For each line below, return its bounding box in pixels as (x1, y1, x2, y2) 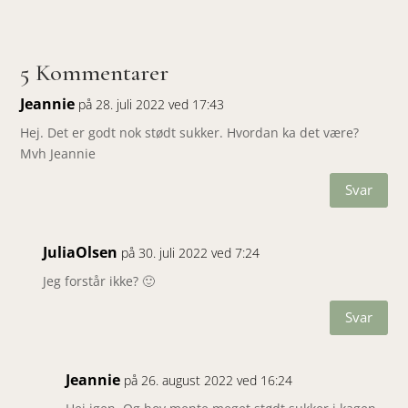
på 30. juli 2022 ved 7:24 (121, 243, 260, 261)
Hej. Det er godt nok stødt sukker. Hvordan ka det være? (20, 123, 360, 141)
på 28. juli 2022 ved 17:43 (78, 95, 225, 113)
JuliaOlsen (43, 241, 118, 262)
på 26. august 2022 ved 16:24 (124, 371, 293, 389)
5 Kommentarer (20, 57, 169, 87)
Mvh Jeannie (20, 144, 97, 162)
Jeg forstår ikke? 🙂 (43, 271, 156, 290)
